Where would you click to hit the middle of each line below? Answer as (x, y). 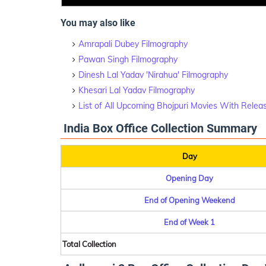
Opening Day (189, 178)
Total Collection (89, 244)
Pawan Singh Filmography (128, 60)
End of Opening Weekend (189, 200)
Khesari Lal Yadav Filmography (137, 91)
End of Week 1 (189, 222)
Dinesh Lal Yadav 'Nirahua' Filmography (153, 75)
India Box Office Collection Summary (160, 129)
